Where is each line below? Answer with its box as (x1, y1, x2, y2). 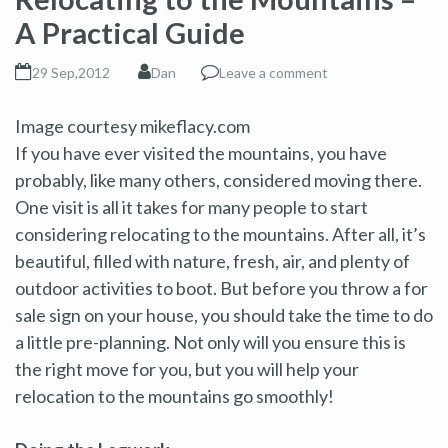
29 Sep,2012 (32, 63, 110, 81)
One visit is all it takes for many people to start (15, 195, 368, 218)
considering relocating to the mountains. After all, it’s (15, 222, 426, 245)
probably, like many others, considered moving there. (15, 168, 422, 191)
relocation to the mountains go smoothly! (15, 384, 334, 407)
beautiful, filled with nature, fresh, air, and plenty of (15, 249, 410, 272)
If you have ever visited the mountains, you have (15, 141, 387, 164)
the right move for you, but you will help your (15, 357, 359, 380)
